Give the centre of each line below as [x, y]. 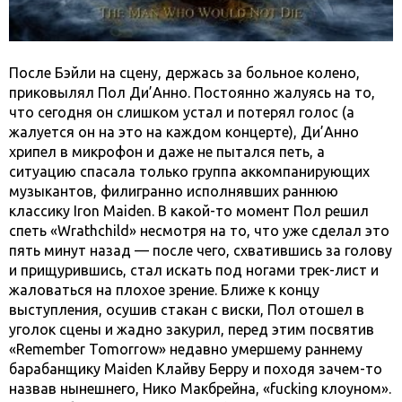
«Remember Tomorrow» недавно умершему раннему [186, 350]
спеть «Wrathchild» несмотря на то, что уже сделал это [199, 231]
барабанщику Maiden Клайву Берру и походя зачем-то [196, 369]
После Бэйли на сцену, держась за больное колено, [184, 73]
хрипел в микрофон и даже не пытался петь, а [167, 152]
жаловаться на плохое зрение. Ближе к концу [164, 290]
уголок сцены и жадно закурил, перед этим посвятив [192, 330]
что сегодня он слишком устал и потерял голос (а [182, 113]
